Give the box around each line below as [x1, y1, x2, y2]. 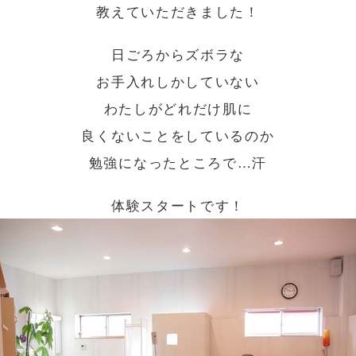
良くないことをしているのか [81, 124, 275, 145]
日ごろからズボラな [110, 43, 246, 64]
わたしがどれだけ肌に [103, 97, 253, 118]
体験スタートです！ [110, 194, 246, 215]
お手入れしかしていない [96, 70, 260, 91]
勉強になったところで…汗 [88, 151, 268, 172]
